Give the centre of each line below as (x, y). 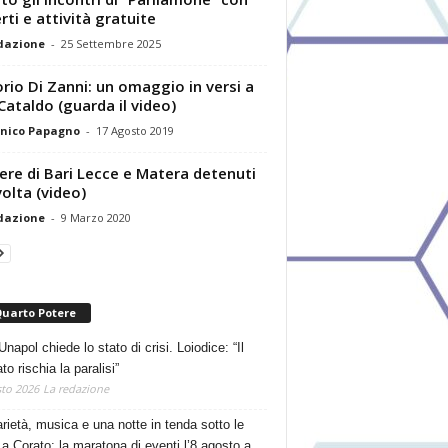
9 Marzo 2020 (95, 217)
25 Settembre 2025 (110, 43)
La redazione (75, 388)
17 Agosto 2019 (134, 130)
